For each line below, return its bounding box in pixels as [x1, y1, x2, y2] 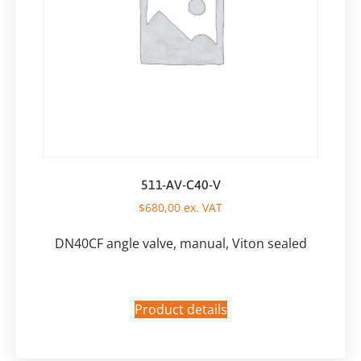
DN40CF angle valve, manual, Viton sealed [54, 234, 307, 252]
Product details [134, 300, 227, 318]
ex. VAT [180, 199, 222, 215]
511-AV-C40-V [140, 176, 221, 192]
